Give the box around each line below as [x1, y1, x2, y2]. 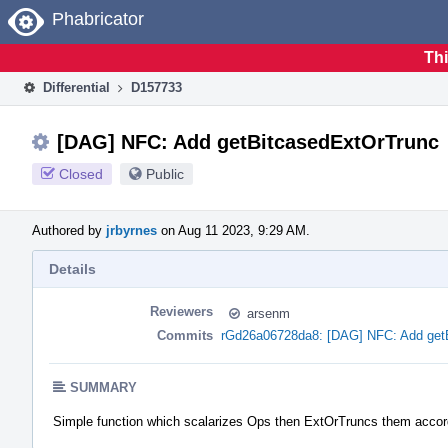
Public [146, 165, 184, 182]
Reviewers [150, 303, 213, 319]
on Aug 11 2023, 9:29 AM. [157, 222, 310, 238]
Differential [39, 79, 110, 95]
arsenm [247, 305, 290, 321]
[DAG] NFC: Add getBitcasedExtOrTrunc [57, 130, 439, 153]
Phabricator [52, 9, 144, 29]
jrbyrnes [106, 222, 157, 238]
